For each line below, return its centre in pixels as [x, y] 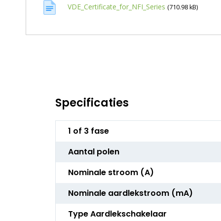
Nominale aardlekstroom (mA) [130, 193]
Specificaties [92, 103]
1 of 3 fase [89, 131]
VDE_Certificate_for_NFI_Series [116, 7]
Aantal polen [94, 152]
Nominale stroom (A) [111, 173]
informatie [75, 137]
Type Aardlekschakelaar [117, 214]
